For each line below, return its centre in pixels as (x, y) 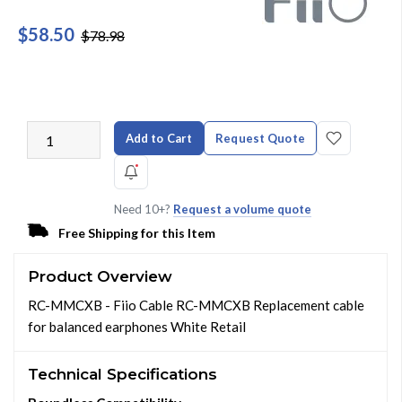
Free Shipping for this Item (137, 233)
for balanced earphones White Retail (137, 327)
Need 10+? (143, 209)
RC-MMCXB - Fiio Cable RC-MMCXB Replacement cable (196, 305)
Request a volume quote (242, 209)
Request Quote (260, 138)
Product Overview (100, 276)
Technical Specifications (122, 374)
